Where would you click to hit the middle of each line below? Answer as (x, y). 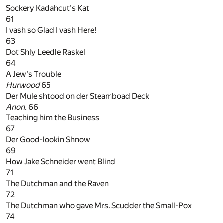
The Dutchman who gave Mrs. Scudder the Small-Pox (99, 206)
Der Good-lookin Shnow (48, 140)
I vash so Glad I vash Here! (51, 30)
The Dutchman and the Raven (57, 184)
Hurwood (23, 85)
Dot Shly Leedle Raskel (46, 52)
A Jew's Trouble (34, 74)
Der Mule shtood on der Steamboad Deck (78, 96)
